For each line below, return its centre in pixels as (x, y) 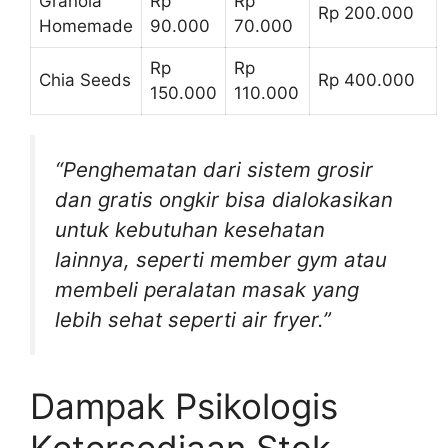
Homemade (86, 25)
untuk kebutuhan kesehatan (190, 229)
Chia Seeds (85, 79)
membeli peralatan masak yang (207, 289)
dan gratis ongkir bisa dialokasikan (224, 199)
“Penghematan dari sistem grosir (214, 169)
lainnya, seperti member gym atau (221, 259)
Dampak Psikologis (184, 406)
